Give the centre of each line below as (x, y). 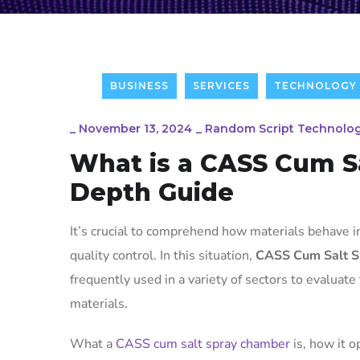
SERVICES (221, 86)
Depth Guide (152, 192)
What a (93, 344)
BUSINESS (139, 86)
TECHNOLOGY (315, 86)
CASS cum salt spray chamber (203, 344)
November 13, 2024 (135, 129)
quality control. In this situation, (163, 256)
